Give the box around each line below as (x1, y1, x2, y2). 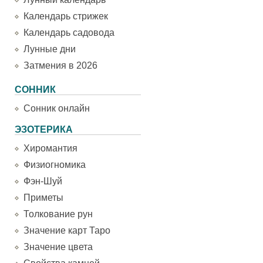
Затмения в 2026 (23, 60, 97, 70)
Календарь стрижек (23, 11, 108, 21)
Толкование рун (23, 209, 93, 219)
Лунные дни (23, 44, 76, 54)
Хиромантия (23, 143, 77, 153)
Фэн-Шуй (23, 176, 62, 186)
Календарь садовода (23, 28, 114, 38)
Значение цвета (23, 242, 93, 252)
